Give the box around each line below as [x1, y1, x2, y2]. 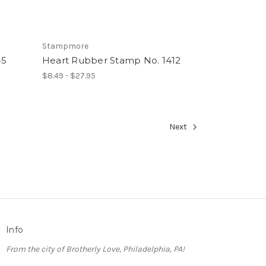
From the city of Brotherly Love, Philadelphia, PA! [6, 243, 185, 254]
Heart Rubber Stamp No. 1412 [42, 55, 181, 66]
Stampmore [42, 41, 88, 52]
